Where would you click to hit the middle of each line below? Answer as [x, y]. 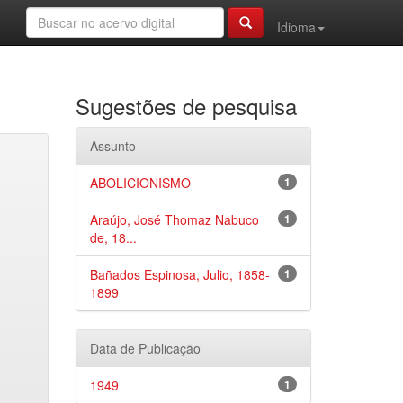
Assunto [112, 146]
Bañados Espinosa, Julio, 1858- [179, 274]
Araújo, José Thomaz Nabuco [174, 219]
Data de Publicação [145, 348]
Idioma [296, 27]
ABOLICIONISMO [140, 183]
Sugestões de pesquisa [186, 106]
